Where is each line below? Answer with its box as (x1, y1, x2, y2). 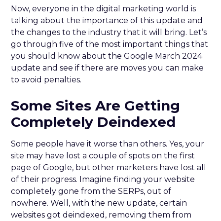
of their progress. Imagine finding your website (11, 174, 195, 184)
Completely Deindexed (11, 113, 176, 130)
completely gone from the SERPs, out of (11, 186, 172, 196)
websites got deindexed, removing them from (11, 210, 192, 220)
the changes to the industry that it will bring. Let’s (11, 27, 207, 37)
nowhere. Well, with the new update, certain (11, 198, 187, 208)
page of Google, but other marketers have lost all (11, 162, 207, 172)
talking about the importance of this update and (11, 15, 203, 25)
